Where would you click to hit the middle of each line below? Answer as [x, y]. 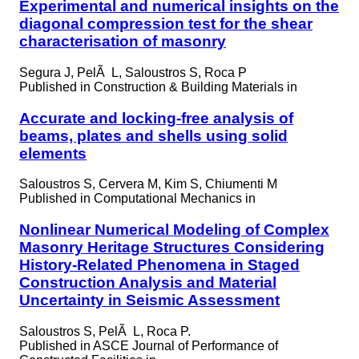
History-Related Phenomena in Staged [159, 265]
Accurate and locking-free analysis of [156, 118]
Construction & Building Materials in [196, 87]
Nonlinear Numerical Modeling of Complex [174, 230]
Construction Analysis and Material [148, 283]
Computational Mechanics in [175, 199]
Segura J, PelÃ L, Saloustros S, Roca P [133, 72]
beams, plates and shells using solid [153, 135]
